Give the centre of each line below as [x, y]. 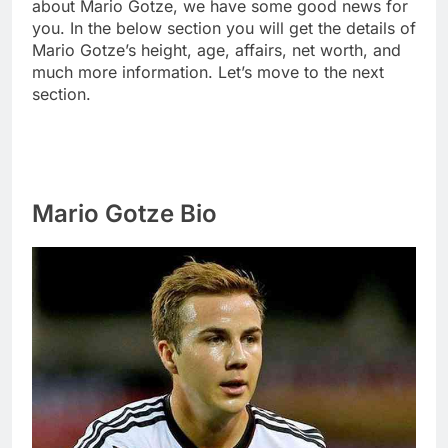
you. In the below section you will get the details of [224, 27]
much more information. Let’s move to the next [208, 71]
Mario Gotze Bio [124, 213]
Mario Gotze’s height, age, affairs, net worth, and [216, 49]
